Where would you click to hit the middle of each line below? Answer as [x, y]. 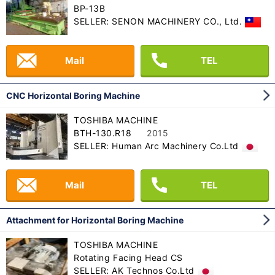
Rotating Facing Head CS [128, 258]
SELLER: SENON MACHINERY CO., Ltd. [158, 21]
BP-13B [90, 9]
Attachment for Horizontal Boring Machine [95, 220]
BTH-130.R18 [103, 133]
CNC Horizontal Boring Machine [73, 96]
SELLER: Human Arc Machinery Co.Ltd [157, 146]
